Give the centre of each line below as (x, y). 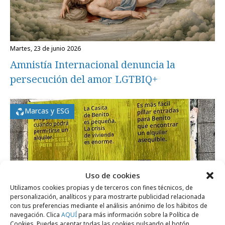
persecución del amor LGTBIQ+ (84, 79)
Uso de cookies (113, 175)
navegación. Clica (36, 214)
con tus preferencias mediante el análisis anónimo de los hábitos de (109, 205)
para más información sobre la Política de (138, 214)
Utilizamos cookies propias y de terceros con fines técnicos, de (101, 187)
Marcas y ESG (47, 111)
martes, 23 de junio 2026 (48, 49)
